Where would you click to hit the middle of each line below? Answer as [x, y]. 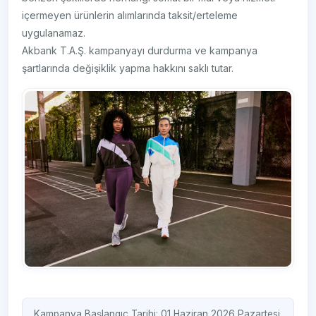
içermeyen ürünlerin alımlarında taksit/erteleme [130, 16]
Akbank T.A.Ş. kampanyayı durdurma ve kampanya [140, 51]
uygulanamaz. [54, 33]
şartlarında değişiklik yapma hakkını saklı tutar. [128, 68]
